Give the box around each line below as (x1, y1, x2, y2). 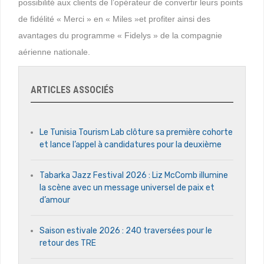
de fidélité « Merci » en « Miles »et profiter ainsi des (18, 14, 210, 24)
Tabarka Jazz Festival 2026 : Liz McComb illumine (39, 170, 228, 180)
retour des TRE (39, 237, 96, 248)
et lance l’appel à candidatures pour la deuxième (39, 139, 222, 150)
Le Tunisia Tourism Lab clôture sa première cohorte (39, 127, 233, 137)
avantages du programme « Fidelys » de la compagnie (18, 30, 222, 40)
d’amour (39, 194, 70, 205)
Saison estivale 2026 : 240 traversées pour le (39, 225, 212, 236)
